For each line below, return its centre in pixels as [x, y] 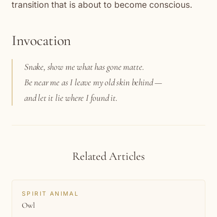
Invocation [41, 40]
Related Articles [108, 156]
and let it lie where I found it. [71, 97]
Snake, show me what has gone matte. [84, 66]
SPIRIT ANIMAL [51, 193]
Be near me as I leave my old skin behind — [93, 82]
